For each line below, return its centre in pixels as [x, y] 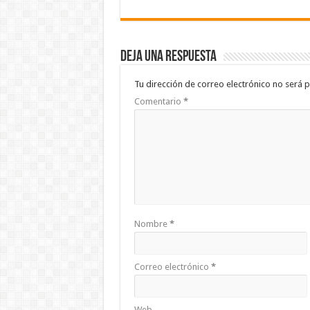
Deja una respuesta [168, 57]
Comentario [158, 102]
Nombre [152, 224]
